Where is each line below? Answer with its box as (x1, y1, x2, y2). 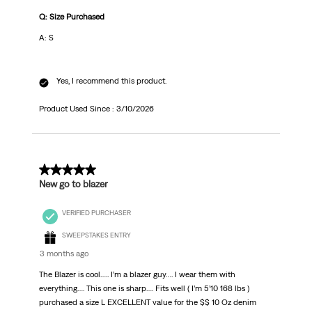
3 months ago (39, 249, 88, 259)
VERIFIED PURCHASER (61, 208, 131, 217)
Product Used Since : (38, 104, 116, 114)
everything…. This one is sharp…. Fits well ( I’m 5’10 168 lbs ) (38, 283, 249, 294)
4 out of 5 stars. (38, 164, 115, 177)
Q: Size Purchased (38, 12, 104, 22)
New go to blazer (38, 178, 108, 190)
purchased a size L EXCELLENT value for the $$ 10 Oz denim (38, 297, 256, 308)
